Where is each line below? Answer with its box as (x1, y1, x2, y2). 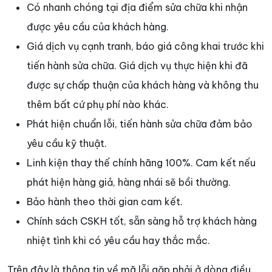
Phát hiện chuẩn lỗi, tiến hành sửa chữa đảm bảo (27, 118, 253, 131)
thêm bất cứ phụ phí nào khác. (27, 98, 169, 111)
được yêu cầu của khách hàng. (27, 21, 169, 33)
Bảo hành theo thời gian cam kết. (27, 195, 183, 208)
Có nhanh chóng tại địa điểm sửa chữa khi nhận (27, 1, 248, 14)
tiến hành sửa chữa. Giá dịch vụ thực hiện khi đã (27, 59, 248, 72)
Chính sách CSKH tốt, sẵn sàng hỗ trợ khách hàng (27, 215, 257, 228)
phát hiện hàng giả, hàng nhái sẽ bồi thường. (27, 176, 231, 189)
